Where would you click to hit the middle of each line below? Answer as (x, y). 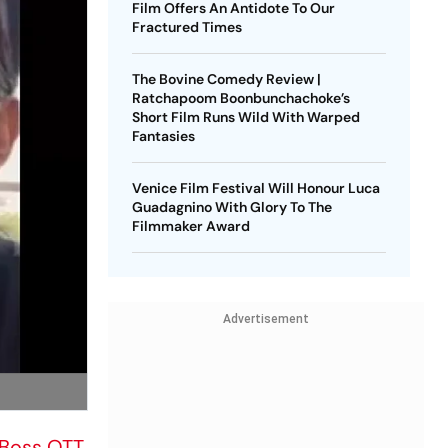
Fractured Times (186, 27)
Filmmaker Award (190, 226)
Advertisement (265, 319)
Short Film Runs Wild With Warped (245, 117)
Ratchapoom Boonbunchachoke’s (240, 98)
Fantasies (163, 136)
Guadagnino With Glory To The (231, 207)
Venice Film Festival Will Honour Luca (255, 188)
